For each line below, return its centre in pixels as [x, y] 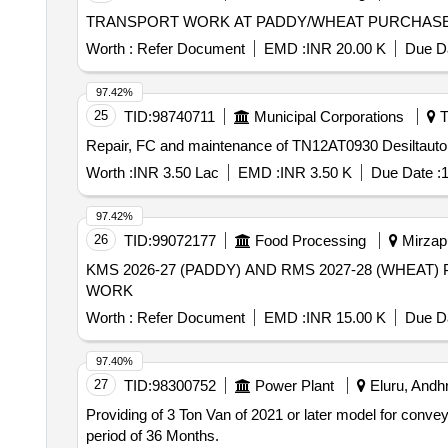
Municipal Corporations [328, 116]
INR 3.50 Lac [175, 172]
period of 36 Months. [152, 435]
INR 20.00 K [345, 48]
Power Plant [294, 385]
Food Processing [310, 240]
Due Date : [405, 172]
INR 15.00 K [345, 317]
